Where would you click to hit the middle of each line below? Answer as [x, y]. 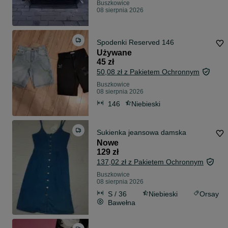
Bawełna [122, 202]
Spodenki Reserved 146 [135, 42]
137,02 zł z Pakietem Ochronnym [150, 162]
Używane [114, 53]
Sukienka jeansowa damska [141, 133]
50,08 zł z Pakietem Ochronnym [148, 72]
